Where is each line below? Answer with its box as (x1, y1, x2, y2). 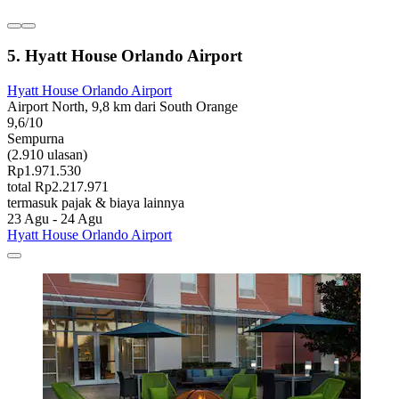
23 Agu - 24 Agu (7, 210, 102, 226)
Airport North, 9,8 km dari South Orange (7, 98, 238, 114)
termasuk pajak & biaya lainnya (7, 194, 184, 210)
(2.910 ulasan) (7, 146, 87, 162)
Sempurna (7, 130, 64, 146)
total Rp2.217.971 (7, 178, 109, 194)
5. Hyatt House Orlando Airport (7, 45, 242, 65)
